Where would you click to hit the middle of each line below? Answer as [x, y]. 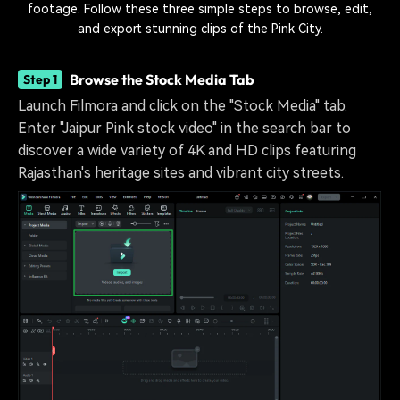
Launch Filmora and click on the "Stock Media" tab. [183, 106]
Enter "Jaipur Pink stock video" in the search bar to [184, 129]
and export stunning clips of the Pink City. [200, 29]
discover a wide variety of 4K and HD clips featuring [187, 151]
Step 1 [40, 79]
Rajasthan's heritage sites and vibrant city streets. [181, 173]
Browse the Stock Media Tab [162, 79]
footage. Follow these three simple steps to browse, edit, [200, 9]
